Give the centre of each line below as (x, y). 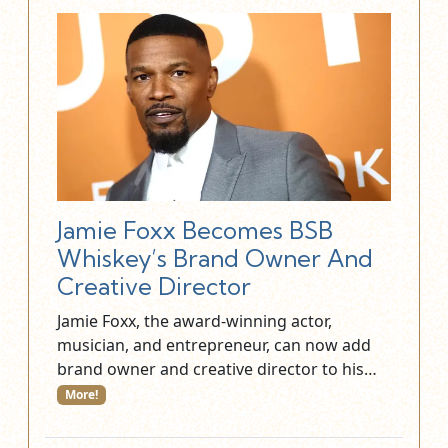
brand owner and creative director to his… (219, 368)
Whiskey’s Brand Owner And (215, 258)
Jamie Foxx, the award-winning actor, (194, 320)
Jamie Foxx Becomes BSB (195, 230)
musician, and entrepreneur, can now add (214, 344)
